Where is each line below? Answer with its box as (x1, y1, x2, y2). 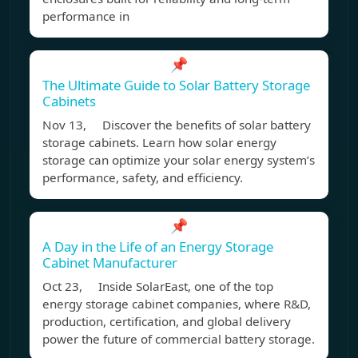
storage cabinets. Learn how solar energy (42, 134, 276, 151)
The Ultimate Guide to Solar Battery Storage (42, 76, 310, 95)
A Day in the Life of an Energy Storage (42, 237, 273, 257)
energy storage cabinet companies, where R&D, (42, 296, 311, 312)
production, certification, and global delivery (42, 313, 291, 330)
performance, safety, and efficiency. (42, 169, 243, 186)
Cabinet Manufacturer (42, 253, 177, 272)
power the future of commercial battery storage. (42, 331, 315, 348)
